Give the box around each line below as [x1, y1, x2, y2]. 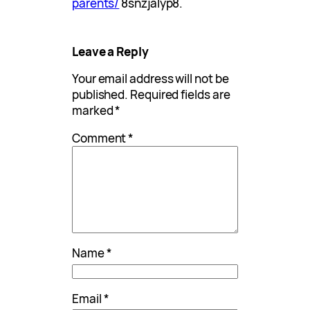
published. [72, 86, 129, 103]
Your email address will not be [72, 71, 229, 87]
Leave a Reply [72, 44, 149, 60]
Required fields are [130, 86, 230, 103]
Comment [72, 130, 129, 147]
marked [72, 102, 116, 119]
